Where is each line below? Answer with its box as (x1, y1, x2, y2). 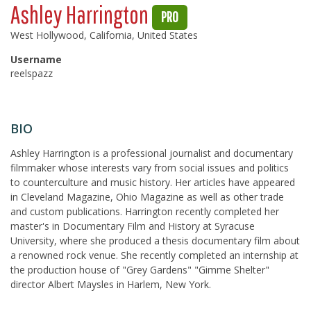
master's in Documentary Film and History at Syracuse (10, 219, 255, 233)
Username (10, 53, 62, 66)
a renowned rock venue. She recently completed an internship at (10, 249, 299, 262)
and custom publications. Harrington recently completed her (10, 205, 279, 218)
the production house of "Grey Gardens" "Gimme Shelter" (10, 263, 269, 276)
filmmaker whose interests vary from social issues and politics (10, 161, 289, 174)
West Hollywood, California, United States (10, 28, 198, 42)
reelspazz (10, 67, 53, 80)
